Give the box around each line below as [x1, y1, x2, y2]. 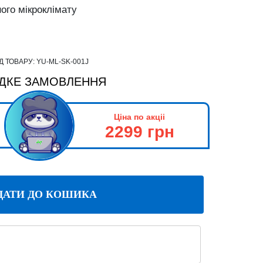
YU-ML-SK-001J [36, 58, 89, 66]
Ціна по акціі [114, 112, 166, 122]
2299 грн [104, 123, 174, 141]
